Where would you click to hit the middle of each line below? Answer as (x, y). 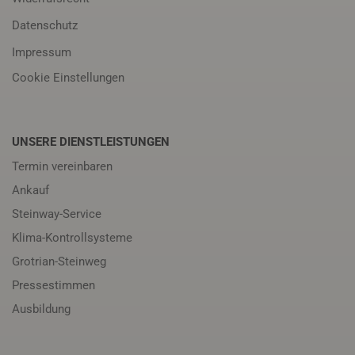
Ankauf (31, 190)
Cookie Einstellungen (68, 78)
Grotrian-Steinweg (59, 261)
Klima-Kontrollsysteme (72, 238)
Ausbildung (41, 309)
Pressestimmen (53, 285)
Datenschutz (45, 25)
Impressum (42, 52)
